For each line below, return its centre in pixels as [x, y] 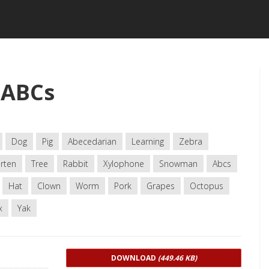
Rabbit [76, 164]
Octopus [207, 186]
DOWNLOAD [134, 258]
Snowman [178, 164]
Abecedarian [92, 141]
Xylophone [124, 164]
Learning [148, 141]
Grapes [161, 186]
